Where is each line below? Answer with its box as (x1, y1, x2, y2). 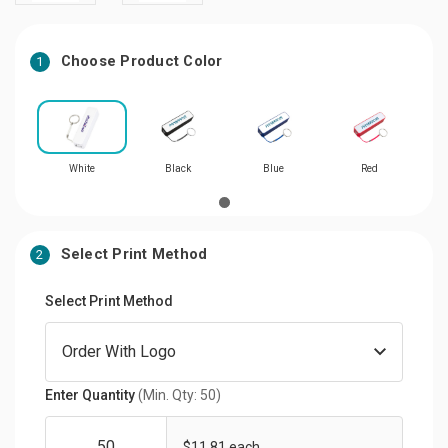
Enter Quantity (45, 386, 138, 403)
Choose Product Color (60, 51, 223, 70)
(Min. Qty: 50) (138, 386, 221, 403)
